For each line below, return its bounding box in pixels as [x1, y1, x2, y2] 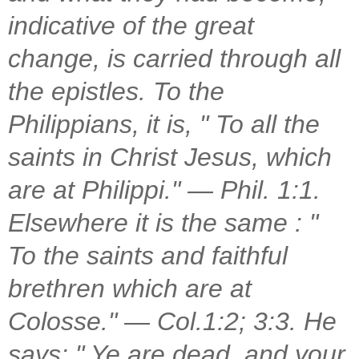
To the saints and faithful [8, 240, 288, 270]
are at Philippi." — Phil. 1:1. [8, 175, 321, 204]
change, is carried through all [8, 43, 341, 73]
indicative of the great [8, 10, 254, 40]
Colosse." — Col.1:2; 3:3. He [8, 306, 337, 336]
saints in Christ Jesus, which [8, 142, 332, 171]
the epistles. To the [8, 76, 224, 106]
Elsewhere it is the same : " [8, 208, 318, 237]
